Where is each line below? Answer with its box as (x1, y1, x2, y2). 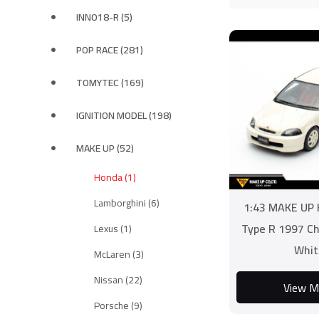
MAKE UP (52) (76, 139, 134, 157)
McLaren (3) (94, 245, 144, 263)
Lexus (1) (94, 219, 132, 238)
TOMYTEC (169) (76, 73, 144, 92)
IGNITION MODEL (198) (76, 106, 172, 125)
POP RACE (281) (76, 41, 143, 59)
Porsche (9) (94, 296, 142, 315)
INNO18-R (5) (76, 8, 132, 26)
